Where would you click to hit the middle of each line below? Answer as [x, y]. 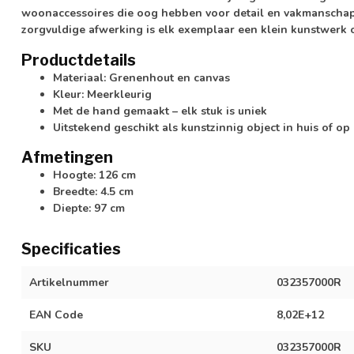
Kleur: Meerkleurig [102, 94]
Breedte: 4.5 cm [93, 192]
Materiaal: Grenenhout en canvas [141, 77]
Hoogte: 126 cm [94, 175]
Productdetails [79, 60]
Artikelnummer [69, 283]
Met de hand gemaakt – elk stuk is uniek [160, 111]
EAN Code [56, 315]
